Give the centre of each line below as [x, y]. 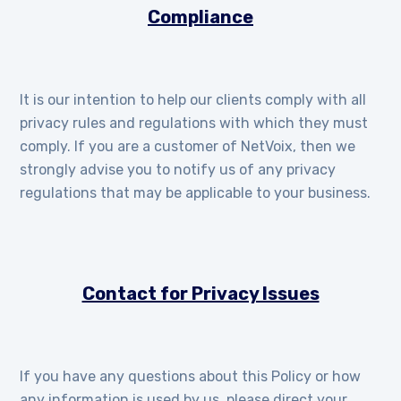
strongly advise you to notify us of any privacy [178, 170]
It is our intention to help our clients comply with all [193, 100]
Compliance [200, 17]
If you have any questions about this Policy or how [191, 376]
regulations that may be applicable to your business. [196, 193]
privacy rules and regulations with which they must [194, 123]
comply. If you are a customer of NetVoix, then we [188, 146]
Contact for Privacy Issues [200, 294]
